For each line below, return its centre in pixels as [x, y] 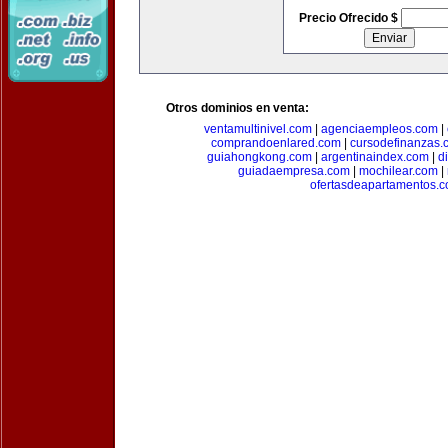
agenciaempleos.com [379, 129]
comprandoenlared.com [275, 143]
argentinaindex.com [374, 157]
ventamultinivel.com [257, 129]
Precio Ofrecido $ [349, 18]
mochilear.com [398, 171]
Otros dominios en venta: [237, 108]
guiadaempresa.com [294, 171]
